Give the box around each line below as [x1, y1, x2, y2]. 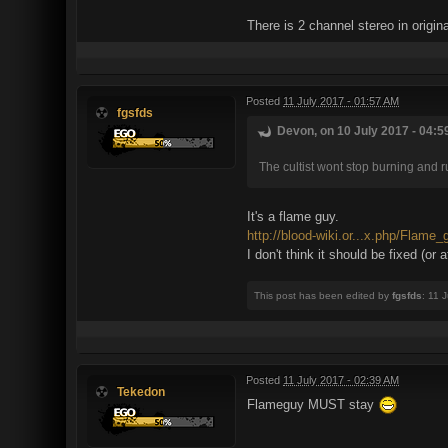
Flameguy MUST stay [247, 396, 378, 412]
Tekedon [117, 384, 165, 398]
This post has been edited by [254, 289, 392, 301]
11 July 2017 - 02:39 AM [283, 373, 399, 386]
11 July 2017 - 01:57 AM [283, 94, 399, 107]
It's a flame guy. [247, 208, 339, 224]
